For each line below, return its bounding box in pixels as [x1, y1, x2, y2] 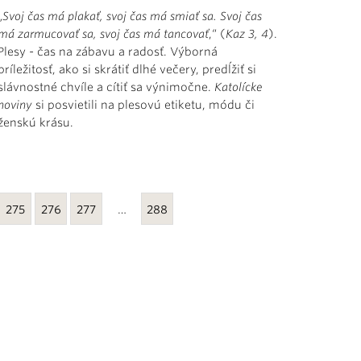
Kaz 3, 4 [226, 27, 269, 40]
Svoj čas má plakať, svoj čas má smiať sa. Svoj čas [2, 9, 263, 23]
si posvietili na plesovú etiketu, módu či [32, 98, 255, 111]
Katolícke [214, 80, 263, 93]
